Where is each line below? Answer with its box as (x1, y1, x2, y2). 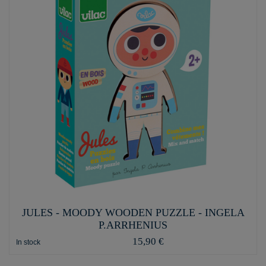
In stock (15, 237, 40, 246)
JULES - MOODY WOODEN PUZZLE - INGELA (21, 206, 245, 218)
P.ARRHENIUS (99, 218, 167, 231)
